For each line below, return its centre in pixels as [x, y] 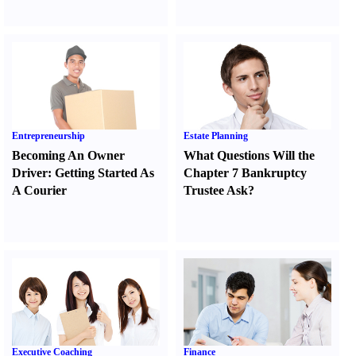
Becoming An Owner [68, 155]
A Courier [39, 190]
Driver [30, 173]
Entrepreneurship [48, 136]
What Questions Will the [250, 155]
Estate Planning [216, 136]
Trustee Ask [216, 190]
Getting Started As [104, 173]
